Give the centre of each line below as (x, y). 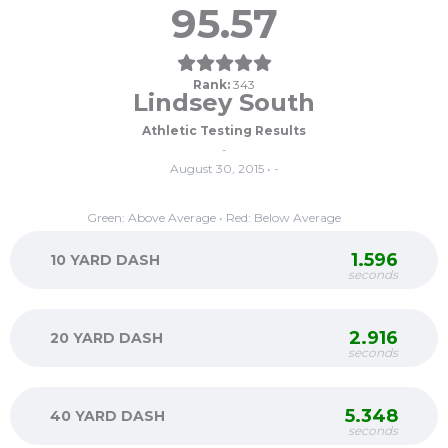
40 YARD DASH (107, 416)
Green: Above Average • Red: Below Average (214, 217)
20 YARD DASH (106, 338)
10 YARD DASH (105, 260)
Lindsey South (224, 102)
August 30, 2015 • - (224, 168)
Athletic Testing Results (224, 130)
